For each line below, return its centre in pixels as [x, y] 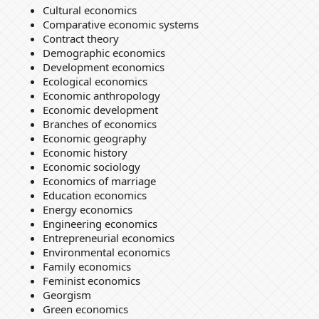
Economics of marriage [99, 181]
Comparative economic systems [120, 25]
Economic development [100, 110]
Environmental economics [106, 252]
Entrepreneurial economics [108, 238]
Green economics [85, 309]
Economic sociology [91, 167]
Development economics [103, 67]
